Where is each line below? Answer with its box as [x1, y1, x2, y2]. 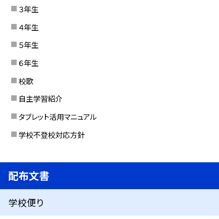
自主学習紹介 [18, 93, 63, 104]
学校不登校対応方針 [18, 129, 85, 140]
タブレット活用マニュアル [18, 110, 97, 122]
